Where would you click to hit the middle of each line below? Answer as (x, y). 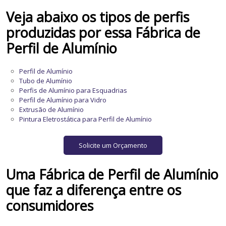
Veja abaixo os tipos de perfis (98, 17)
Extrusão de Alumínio (52, 109)
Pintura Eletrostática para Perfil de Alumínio (86, 119)
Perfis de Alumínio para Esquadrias (73, 90)
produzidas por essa (71, 32)
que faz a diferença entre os (94, 190)
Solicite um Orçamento (113, 145)
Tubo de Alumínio (46, 80)
